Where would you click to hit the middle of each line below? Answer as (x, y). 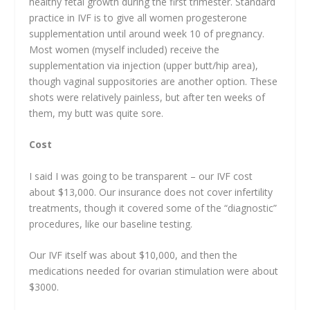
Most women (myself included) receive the (125, 49)
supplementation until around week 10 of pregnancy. (147, 33)
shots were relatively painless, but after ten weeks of (147, 97)
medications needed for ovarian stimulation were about (154, 271)
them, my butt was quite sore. (97, 113)
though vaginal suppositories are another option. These (154, 81)
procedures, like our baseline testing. (112, 224)
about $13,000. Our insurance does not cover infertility (151, 192)
